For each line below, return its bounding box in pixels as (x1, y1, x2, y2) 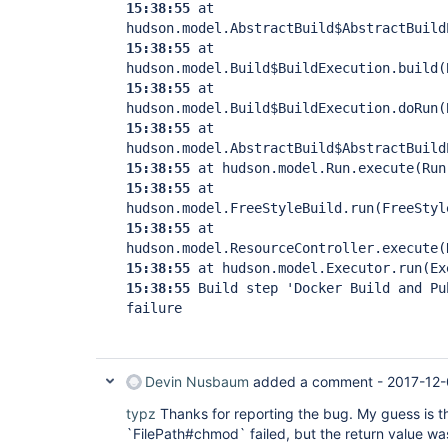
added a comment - (249, 373, 387, 390)
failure (126, 300, 182, 316)
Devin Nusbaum (145, 373, 249, 390)
